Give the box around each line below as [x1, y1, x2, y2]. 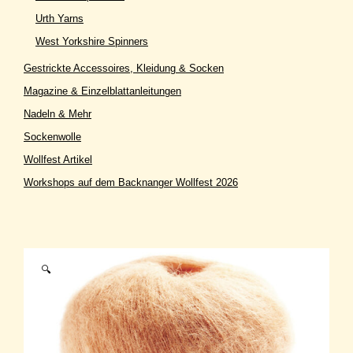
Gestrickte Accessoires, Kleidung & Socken [24, 61, 224, 74]
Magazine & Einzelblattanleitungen [24, 84, 181, 97]
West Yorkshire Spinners [35, 35, 148, 47]
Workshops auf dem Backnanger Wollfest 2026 [24, 176, 238, 188]
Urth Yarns [35, 12, 84, 24]
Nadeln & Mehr [24, 107, 91, 120]
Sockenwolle [24, 130, 81, 143]
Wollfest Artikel [24, 153, 92, 165]
